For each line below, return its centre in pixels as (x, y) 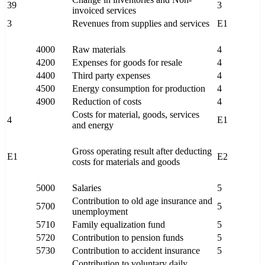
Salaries (87, 188)
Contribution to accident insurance (136, 251)
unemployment (100, 212)
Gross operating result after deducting (142, 151)
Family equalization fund (119, 225)
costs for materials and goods (126, 162)
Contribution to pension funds (128, 238)
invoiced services (104, 11)
